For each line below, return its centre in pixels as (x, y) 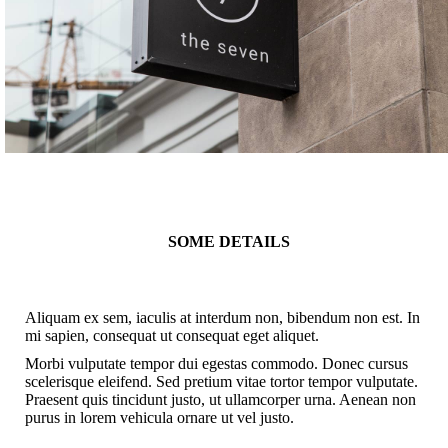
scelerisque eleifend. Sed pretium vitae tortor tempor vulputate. (221, 381)
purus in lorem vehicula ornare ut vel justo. (159, 417)
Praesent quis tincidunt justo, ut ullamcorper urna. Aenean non (220, 399)
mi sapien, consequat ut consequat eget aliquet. (172, 335)
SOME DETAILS (229, 241)
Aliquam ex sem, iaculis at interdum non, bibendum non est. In (222, 317)
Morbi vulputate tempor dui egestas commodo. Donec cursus (216, 363)
